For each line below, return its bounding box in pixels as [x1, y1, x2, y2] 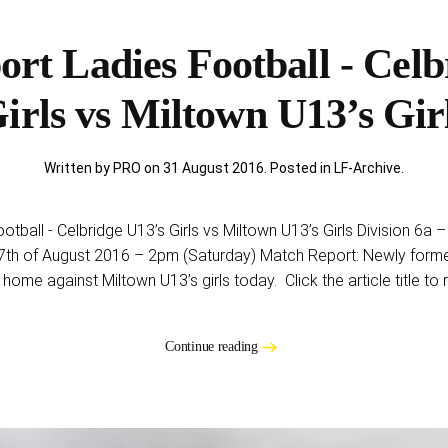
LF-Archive [334, 160, 401, 176]
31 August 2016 [163, 160, 264, 176]
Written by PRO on [44, 160, 163, 176]
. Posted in [264, 160, 334, 176]
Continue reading [165, 338, 258, 354]
